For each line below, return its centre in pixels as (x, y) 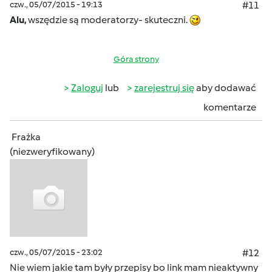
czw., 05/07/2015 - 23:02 (56, 252)
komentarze (230, 107)
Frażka (26, 137)
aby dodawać (225, 88)
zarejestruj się (164, 88)
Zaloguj (87, 88)
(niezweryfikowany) (52, 151)
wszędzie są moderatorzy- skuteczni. (109, 20)
